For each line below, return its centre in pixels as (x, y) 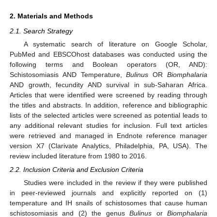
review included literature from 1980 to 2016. (78, 156)
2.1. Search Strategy (41, 31)
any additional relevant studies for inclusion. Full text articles (108, 125)
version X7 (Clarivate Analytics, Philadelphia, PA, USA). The (108, 146)
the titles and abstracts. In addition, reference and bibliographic (108, 105)
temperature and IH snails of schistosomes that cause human (108, 203)
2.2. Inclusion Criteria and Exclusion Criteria (77, 170)
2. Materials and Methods (51, 16)
